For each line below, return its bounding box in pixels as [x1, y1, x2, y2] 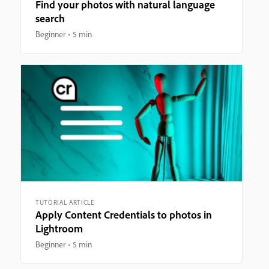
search [35, 11, 65, 25]
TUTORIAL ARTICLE [35, 198, 95, 207]
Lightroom [35, 221, 83, 235]
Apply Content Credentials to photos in [35, 207, 212, 222]
